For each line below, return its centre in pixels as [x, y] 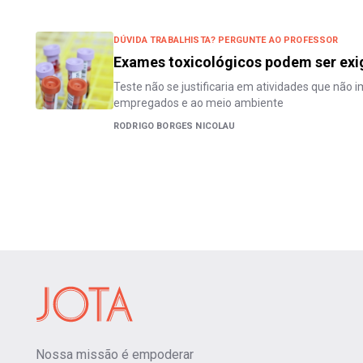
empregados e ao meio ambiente [199, 103]
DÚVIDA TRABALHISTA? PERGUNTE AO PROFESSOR [226, 40]
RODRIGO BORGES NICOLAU [175, 126]
